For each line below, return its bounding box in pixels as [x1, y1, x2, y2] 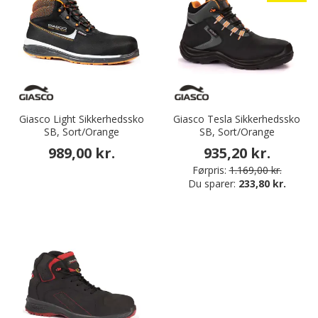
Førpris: [192, 163, 226, 177]
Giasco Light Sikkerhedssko [18, 112, 144, 126]
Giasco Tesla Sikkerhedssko [173, 112, 300, 126]
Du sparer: [187, 177, 238, 191]
